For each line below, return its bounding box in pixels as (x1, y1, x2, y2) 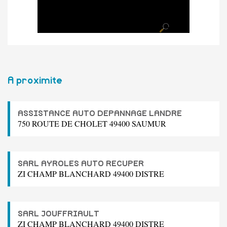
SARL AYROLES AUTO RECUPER (18, 159, 144, 168)
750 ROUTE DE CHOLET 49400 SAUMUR (18, 118, 166, 129)
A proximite (8, 75, 62, 86)
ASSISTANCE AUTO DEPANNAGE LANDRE (18, 109, 182, 118)
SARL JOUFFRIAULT (18, 209, 99, 218)
